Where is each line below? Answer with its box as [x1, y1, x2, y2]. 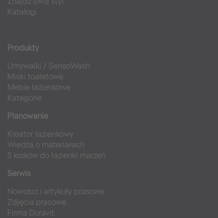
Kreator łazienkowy [7, 129, 73, 139]
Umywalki [7, 61, 41, 71]
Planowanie [7, 111, 48, 121]
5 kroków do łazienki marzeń [7, 150, 106, 160]
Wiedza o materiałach [7, 140, 85, 149]
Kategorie [7, 93, 42, 103]
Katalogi [7, 7, 37, 17]
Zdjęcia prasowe [7, 197, 66, 207]
